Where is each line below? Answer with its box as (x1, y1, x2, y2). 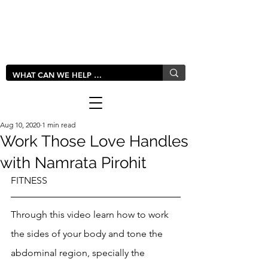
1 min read (42, 120, 75, 129)
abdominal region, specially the (11, 247, 147, 258)
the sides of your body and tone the (11, 228, 165, 239)
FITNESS (11, 175, 47, 186)
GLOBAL (9, 48, 81, 65)
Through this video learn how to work (11, 209, 171, 220)
